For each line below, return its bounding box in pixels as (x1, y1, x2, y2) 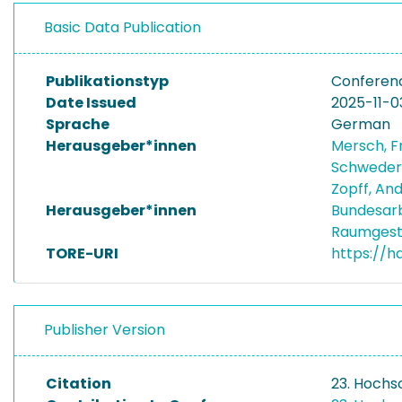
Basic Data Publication (44, 17, 201, 38)
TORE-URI (46, 243, 118, 264)
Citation (46, 373, 111, 394)
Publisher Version (44, 319, 165, 340)
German (331, 114, 390, 135)
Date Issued (46, 92, 136, 113)
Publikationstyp (46, 71, 169, 92)
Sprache (46, 114, 109, 135)
